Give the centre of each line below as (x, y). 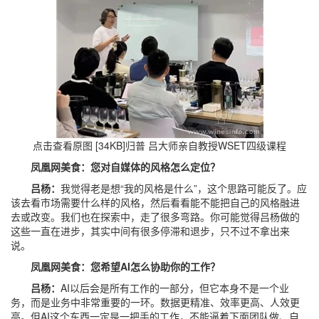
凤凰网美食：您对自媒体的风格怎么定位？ (115, 167)
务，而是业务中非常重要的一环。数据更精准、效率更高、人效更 (155, 302)
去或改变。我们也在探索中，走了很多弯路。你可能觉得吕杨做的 (155, 216)
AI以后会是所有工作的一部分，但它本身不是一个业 (175, 288)
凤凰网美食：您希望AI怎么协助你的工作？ (115, 266)
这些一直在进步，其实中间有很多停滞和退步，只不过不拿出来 (150, 231)
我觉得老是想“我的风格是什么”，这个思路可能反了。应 (184, 188)
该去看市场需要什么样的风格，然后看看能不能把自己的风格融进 (155, 202)
